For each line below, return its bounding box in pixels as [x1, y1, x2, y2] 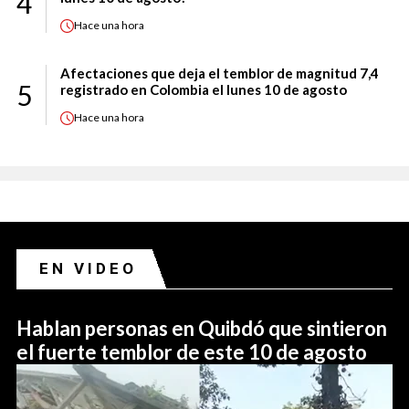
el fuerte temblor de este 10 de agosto [16, 339, 367, 364]
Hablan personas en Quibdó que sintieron [16, 315, 387, 341]
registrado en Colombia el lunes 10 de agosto [60, 80, 347, 98]
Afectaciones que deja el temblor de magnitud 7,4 [60, 64, 379, 81]
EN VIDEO [39, 258, 137, 278]
